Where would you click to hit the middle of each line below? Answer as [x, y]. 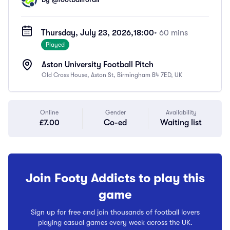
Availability [181, 112]
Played [55, 45]
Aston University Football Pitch [98, 65]
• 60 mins [171, 33]
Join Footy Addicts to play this [115, 178]
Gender [115, 112]
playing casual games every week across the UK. [115, 222]
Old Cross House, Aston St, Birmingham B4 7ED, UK [112, 75]
